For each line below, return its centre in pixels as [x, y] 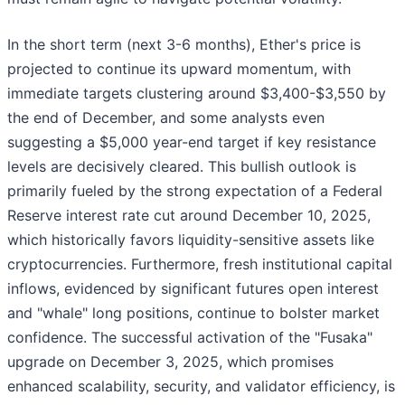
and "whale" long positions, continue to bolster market [193, 313]
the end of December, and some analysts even [166, 118]
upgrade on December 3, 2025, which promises [170, 362]
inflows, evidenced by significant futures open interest [193, 289]
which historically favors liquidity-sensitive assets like [191, 240]
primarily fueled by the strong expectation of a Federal [195, 191]
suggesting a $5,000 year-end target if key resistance [192, 142]
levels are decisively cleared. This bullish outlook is [182, 167]
